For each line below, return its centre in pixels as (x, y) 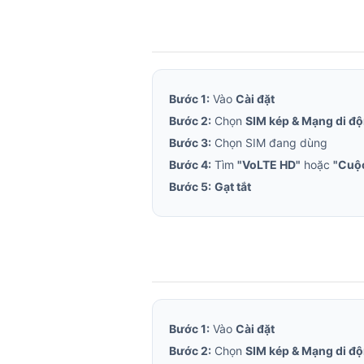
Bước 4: (190, 165)
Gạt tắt (233, 186)
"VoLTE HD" (269, 165)
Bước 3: (190, 143)
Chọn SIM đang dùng (269, 143)
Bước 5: (190, 186)
